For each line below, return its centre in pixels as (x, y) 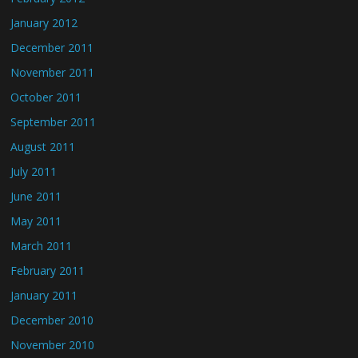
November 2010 (53, 345)
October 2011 (46, 97)
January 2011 (44, 295)
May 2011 (36, 221)
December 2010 (52, 320)
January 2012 (44, 23)
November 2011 (53, 72)
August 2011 (43, 147)
